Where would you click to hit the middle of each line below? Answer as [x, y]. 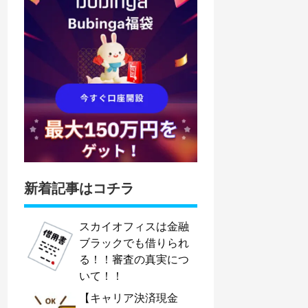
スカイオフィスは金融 [134, 226]
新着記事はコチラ [79, 188]
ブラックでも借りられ [134, 243]
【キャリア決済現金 [129, 298]
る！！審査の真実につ [134, 259]
